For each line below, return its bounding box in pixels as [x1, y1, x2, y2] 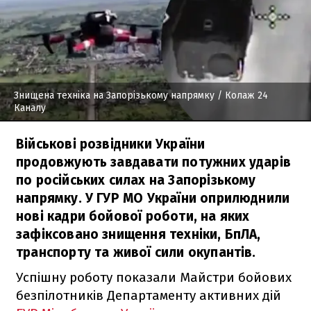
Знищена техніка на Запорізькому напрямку [14, 89, 215, 101]
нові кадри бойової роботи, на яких [16, 208, 250, 224]
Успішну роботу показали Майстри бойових [16, 269, 292, 285]
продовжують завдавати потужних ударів [16, 153, 292, 170]
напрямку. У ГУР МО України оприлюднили [16, 190, 290, 206]
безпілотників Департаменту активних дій [16, 287, 281, 303]
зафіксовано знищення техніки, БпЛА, [16, 226, 261, 242]
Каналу [14, 101, 46, 114]
